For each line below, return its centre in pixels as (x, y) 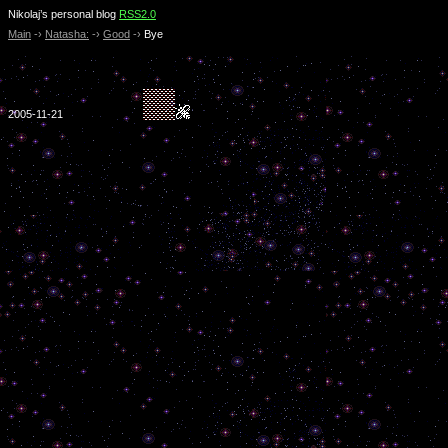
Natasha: (67, 34)
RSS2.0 (137, 14)
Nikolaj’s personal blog (63, 14)
